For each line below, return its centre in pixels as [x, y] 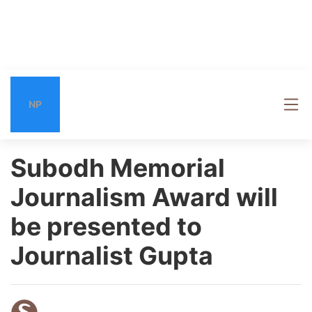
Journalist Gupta [112, 256]
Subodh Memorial [118, 168]
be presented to [106, 226]
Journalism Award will [144, 197]
